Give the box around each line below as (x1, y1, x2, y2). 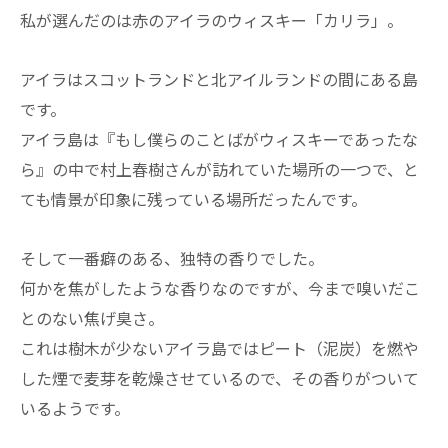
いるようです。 (20, 395, 130, 420)
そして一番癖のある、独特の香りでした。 (20, 245, 324, 270)
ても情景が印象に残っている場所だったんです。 (20, 187, 367, 212)
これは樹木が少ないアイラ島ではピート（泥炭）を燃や (20, 335, 419, 360)
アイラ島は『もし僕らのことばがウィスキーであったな (20, 127, 418, 152)
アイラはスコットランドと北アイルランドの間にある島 (20, 67, 418, 92)
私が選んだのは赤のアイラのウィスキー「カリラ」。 (20, 8, 403, 33)
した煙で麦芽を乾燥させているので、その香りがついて (20, 365, 419, 390)
